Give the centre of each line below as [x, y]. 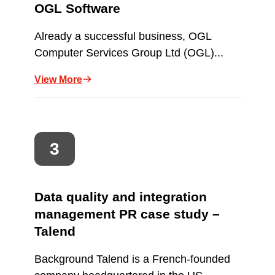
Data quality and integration [121, 196]
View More [58, 79]
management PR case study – [127, 214]
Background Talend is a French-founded [132, 259]
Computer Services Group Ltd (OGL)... [129, 52]
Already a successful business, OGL [123, 36]
